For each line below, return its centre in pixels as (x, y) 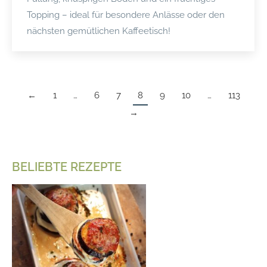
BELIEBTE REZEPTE (67, 167)
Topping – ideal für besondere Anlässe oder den (126, 15)
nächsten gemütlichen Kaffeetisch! (99, 31)
